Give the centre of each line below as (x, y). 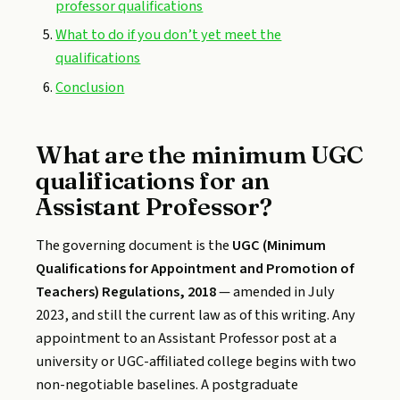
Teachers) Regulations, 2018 (126, 292)
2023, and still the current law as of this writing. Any (196, 315)
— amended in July (275, 292)
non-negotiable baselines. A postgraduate (167, 384)
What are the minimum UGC (200, 154)
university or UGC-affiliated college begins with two (196, 361)
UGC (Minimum (279, 245)
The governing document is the (134, 245)
